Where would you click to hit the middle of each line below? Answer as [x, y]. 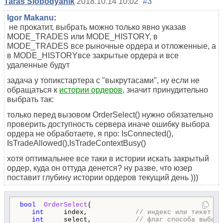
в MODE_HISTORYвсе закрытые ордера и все [93, 56]
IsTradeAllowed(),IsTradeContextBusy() [76, 143]
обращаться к [33, 90]
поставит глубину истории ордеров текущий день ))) [103, 178]
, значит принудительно [165, 90]
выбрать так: [30, 100]
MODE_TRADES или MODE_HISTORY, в [82, 37]
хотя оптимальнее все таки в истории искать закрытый [108, 159]
